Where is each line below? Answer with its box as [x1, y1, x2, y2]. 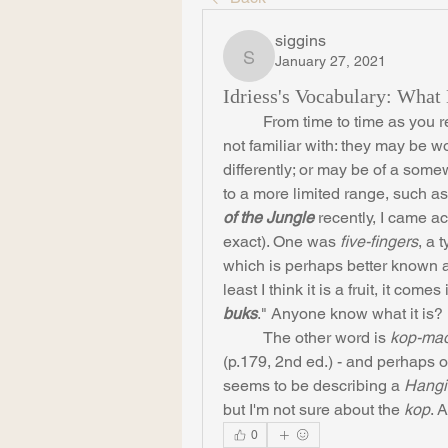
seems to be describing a [223, 376, 404, 395]
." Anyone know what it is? [257, 304, 443, 323]
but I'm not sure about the [223, 400, 404, 419]
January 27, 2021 [275, 53, 386, 69]
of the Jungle [223, 208, 314, 227]
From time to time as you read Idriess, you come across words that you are [223, 112, 263, 131]
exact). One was [223, 232, 340, 251]
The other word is [263, 328, 390, 347]
